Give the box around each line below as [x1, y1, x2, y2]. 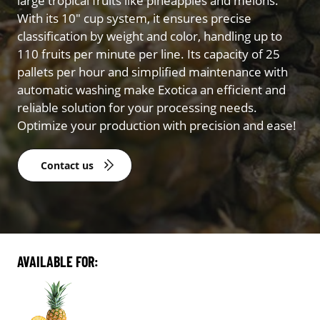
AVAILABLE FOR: [17, 252, 99, 270]
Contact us [41, 158, 94, 172]
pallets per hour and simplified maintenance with [17, 63, 288, 80]
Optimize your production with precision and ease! [17, 116, 296, 134]
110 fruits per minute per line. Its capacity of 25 [17, 45, 280, 62]
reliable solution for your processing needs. [17, 99, 257, 116]
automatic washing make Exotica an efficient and [17, 81, 286, 98]
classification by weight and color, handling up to [17, 27, 282, 44]
